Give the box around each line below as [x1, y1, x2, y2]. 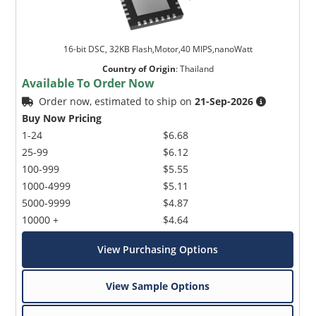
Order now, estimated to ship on [39, 94, 195, 108]
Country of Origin [102, 62, 176, 75]
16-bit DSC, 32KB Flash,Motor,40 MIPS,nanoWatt [63, 42, 253, 55]
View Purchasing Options [97, 242, 219, 256]
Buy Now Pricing [22, 111, 102, 125]
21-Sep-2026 [195, 94, 254, 108]
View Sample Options [106, 279, 210, 293]
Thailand [179, 62, 214, 75]
